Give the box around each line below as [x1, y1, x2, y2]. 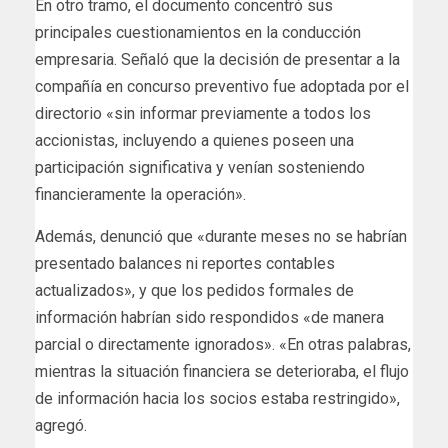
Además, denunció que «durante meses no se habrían [35, 227, 407, 247]
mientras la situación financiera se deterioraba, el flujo [35, 362, 409, 382]
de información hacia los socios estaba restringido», [35, 389, 400, 409]
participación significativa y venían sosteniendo [35, 158, 365, 178]
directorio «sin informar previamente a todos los [35, 104, 371, 124]
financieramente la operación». [35, 185, 246, 205]
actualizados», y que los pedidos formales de [35, 281, 354, 301]
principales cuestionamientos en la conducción [35, 23, 361, 43]
